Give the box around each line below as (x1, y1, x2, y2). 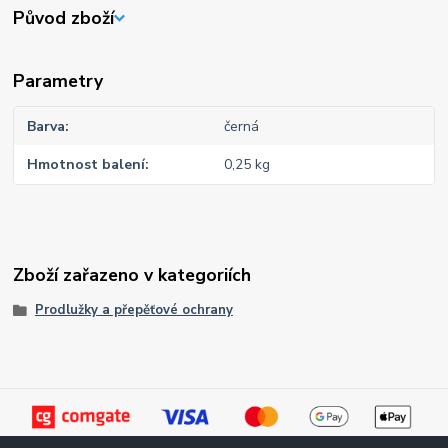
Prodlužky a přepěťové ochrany (34, 300, 233, 319)
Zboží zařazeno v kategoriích (13, 262, 252, 287)
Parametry (13, 68, 104, 93)
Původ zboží (13, 6, 115, 31)
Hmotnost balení (27, 155, 146, 175)
